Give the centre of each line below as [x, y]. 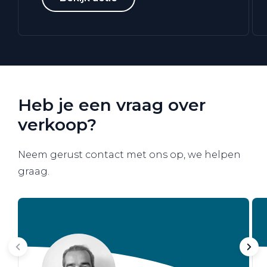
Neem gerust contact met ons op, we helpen [129, 154]
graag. [35, 171]
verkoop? [57, 124]
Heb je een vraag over [112, 105]
